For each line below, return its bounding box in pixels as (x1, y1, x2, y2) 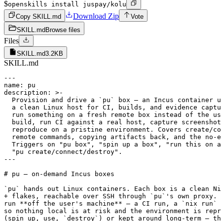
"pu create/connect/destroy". (4, 147, 122, 155)
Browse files (45, 26, 80, 34)
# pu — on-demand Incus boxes (4, 170, 114, 178)
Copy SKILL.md (16, 12, 61, 20)
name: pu (4, 81, 36, 89)
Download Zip (73, 11, 119, 20)
